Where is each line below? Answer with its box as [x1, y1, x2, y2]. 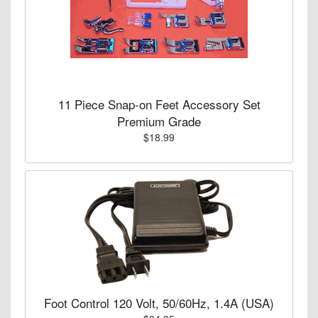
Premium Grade [117, 111, 201, 130]
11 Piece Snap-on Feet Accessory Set [57, 94, 261, 113]
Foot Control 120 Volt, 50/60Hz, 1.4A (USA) [44, 293, 274, 312]
